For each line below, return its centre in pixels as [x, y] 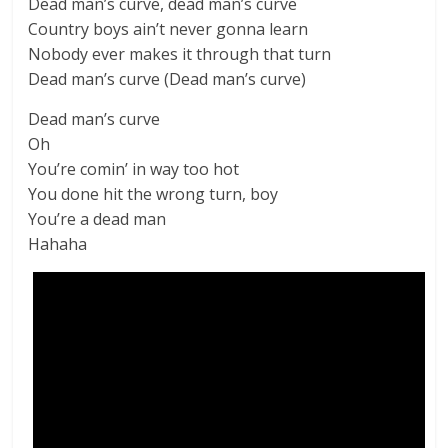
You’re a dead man [97, 219]
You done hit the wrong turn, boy [153, 194]
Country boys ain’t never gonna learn [168, 29]
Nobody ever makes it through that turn [180, 54]
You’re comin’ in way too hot [134, 169]
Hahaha [58, 244]
